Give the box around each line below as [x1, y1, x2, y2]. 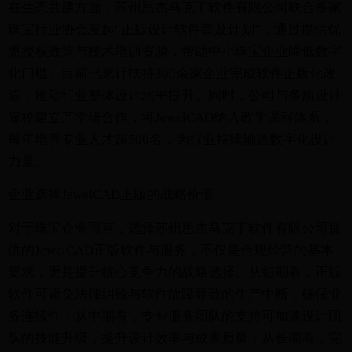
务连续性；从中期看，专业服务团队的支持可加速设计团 [8, 308, 342, 324]
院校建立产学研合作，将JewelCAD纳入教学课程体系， [8, 109, 334, 125]
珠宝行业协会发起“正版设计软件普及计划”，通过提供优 [8, 21, 341, 37]
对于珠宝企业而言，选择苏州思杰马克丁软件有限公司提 [8, 220, 342, 236]
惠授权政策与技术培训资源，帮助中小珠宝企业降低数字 [8, 43, 342, 59]
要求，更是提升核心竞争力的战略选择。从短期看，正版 [8, 264, 342, 280]
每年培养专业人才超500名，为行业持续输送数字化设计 [8, 131, 336, 147]
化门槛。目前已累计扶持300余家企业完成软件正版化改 [8, 65, 336, 81]
